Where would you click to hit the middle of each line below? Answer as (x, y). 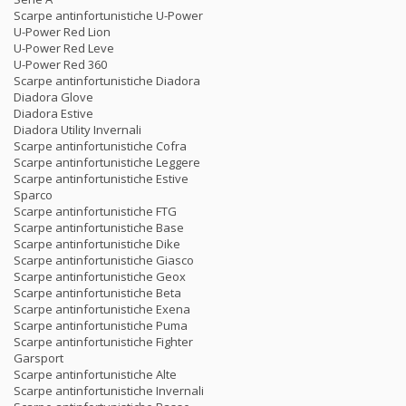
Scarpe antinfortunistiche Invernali (109, 390)
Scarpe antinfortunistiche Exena (102, 309)
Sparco (33, 194)
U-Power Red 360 (60, 64)
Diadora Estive (53, 113)
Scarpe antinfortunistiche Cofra (100, 145)
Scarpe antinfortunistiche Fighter (103, 341)
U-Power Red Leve (64, 48)
